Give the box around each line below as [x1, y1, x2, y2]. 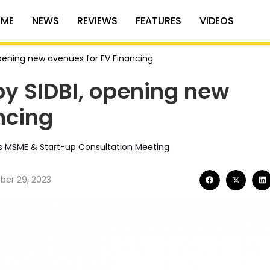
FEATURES [135, 13, 181, 28]
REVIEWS [77, 13, 118, 28]
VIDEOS [199, 13, 234, 28]
